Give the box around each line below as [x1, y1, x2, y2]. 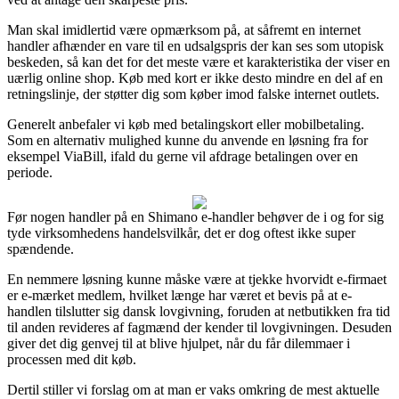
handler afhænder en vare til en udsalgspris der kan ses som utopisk [7, 37, 384, 53]
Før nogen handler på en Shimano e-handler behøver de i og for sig [7, 208, 384, 224]
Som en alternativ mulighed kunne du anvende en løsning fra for [7, 132, 368, 148]
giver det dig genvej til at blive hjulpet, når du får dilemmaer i [7, 335, 350, 351]
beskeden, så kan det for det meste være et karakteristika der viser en [7, 53, 390, 69]
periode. [7, 164, 53, 180]
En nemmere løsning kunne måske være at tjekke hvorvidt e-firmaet [7, 271, 387, 287]
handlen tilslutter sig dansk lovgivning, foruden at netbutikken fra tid [7, 303, 390, 319]
